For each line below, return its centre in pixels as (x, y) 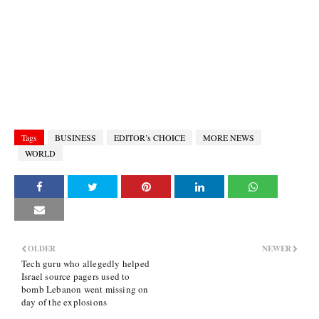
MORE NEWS (229, 137)
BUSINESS (75, 137)
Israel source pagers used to (76, 276)
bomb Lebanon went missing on (85, 289)
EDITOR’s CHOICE (150, 137)
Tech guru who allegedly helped (85, 263)
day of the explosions (64, 302)
